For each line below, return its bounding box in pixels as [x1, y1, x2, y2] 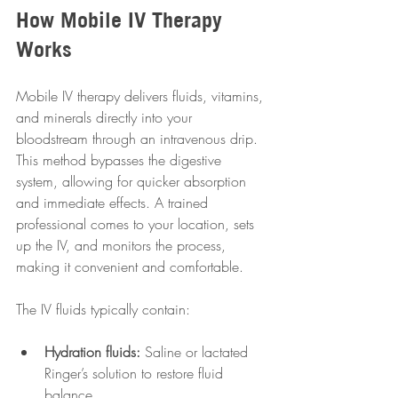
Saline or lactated [140, 342, 252, 362]
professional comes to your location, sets [16, 214, 259, 234]
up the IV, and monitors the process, [16, 235, 230, 255]
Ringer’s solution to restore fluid [44, 363, 227, 383]
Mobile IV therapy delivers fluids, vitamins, [16, 86, 267, 106]
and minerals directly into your [16, 107, 196, 127]
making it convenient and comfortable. [16, 257, 243, 276]
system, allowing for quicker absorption [16, 171, 251, 191]
